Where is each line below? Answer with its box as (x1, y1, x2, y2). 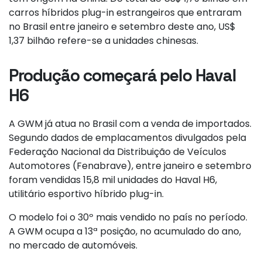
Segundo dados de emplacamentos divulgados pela (9, 131, 246, 145)
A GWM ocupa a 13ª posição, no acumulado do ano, (9, 225, 241, 239)
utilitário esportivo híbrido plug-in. (9, 187, 164, 201)
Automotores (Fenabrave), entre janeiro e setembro (9, 159, 251, 173)
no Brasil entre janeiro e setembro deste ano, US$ (9, 20, 236, 34)
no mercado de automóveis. (9, 239, 137, 253)
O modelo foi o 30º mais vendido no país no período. (9, 211, 247, 225)
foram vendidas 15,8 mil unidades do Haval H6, (9, 173, 217, 187)
